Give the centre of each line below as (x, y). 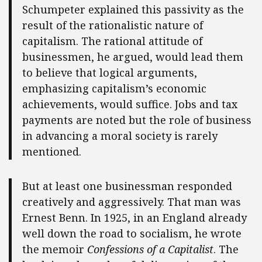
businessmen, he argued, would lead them (132, 57)
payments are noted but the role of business (137, 120)
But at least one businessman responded (127, 186)
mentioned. (51, 152)
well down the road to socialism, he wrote (132, 233)
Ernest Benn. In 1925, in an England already (134, 217)
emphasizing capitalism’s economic (114, 89)
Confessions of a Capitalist (150, 249)
